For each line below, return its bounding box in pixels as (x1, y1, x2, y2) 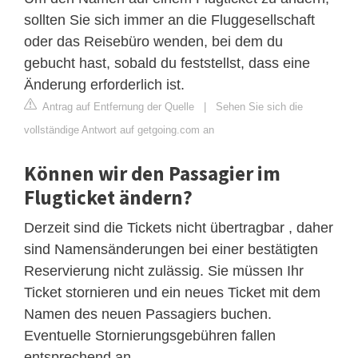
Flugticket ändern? (24, 185, 193, 211)
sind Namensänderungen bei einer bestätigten (24, 241, 318, 258)
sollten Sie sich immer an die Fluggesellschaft (24, 12, 315, 29)
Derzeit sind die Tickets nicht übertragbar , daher (24, 220, 333, 237)
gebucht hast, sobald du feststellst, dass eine (24, 55, 310, 72)
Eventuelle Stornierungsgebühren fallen (24, 328, 276, 344)
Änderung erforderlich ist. (24, 77, 185, 93)
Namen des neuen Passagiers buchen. (24, 306, 272, 323)
